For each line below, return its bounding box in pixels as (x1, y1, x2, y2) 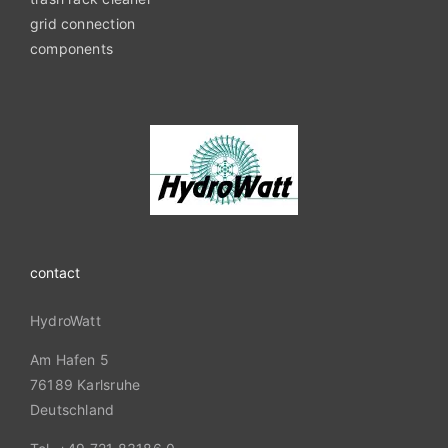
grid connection (30, 15, 136, 33)
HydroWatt (30, 312, 101, 330)
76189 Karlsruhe (30, 376, 141, 394)
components (30, 40, 114, 58)
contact (30, 264, 80, 282)
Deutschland (30, 401, 115, 419)
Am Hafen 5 (30, 351, 110, 369)
